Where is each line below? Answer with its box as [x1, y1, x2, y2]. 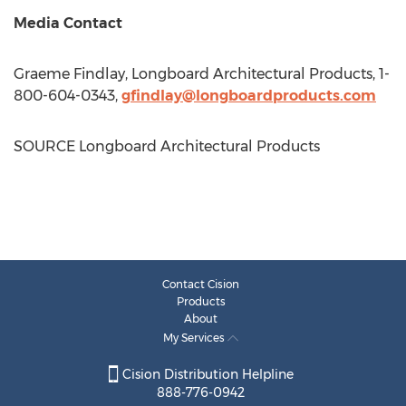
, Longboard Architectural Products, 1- [125, 65, 390, 82]
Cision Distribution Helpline [118, 366, 294, 383]
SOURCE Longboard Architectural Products [14, 138, 320, 155]
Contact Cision [162, 277, 239, 291]
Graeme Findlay [14, 65, 125, 82]
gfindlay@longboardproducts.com [121, 87, 376, 104]
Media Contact [14, 14, 122, 32]
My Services [163, 331, 227, 344]
